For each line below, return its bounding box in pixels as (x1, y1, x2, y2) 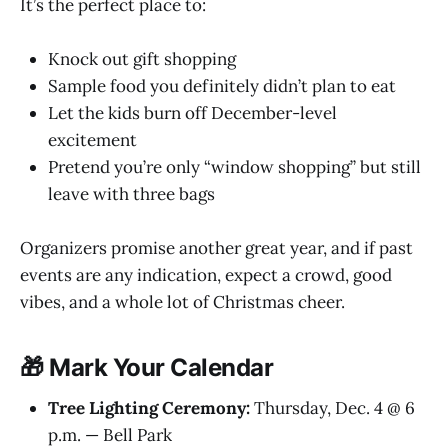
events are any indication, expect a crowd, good (20, 264, 392, 287)
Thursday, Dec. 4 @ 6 (250, 396, 415, 419)
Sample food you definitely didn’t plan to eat (48, 74, 396, 97)
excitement (48, 128, 137, 151)
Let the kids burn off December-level (48, 101, 337, 124)
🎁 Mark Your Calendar (20, 353, 274, 383)
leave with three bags (48, 182, 215, 205)
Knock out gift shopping (48, 47, 236, 70)
